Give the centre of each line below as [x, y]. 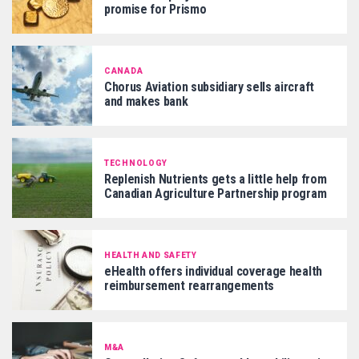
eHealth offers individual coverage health [213, 271]
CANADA [124, 71]
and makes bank [146, 101]
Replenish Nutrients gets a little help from [216, 179]
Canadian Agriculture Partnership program [216, 193]
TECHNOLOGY [136, 163]
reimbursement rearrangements [190, 285]
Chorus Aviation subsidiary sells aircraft [209, 87]
